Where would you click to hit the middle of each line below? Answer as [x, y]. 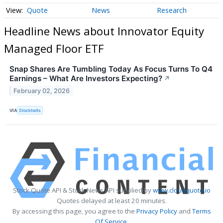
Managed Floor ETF [54, 48]
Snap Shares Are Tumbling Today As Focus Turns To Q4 [111, 69]
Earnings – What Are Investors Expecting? [86, 79]
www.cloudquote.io [181, 190]
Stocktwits [30, 110]
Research [171, 10]
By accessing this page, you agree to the [74, 211]
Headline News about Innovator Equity [104, 31]
